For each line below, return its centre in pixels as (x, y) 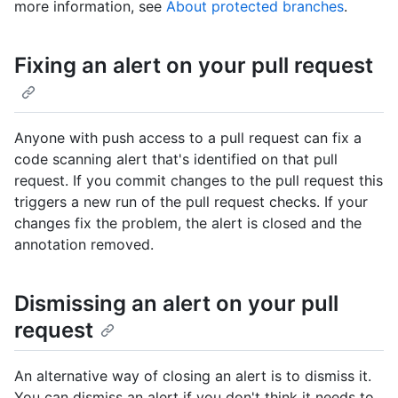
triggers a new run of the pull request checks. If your (191, 201)
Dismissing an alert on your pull (176, 303)
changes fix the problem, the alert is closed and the (188, 223)
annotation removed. (84, 244)
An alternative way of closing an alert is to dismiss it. (193, 375)
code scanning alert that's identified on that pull (176, 159)
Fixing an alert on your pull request (194, 65)
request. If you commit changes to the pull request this (199, 180)
